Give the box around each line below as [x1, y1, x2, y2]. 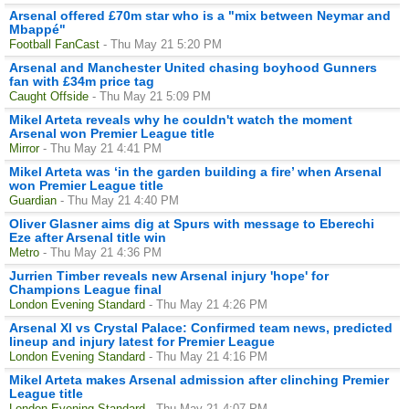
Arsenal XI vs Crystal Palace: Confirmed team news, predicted [9, 320, 393, 335]
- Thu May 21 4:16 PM [149, 349, 267, 363]
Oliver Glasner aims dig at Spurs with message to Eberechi [9, 215, 374, 231]
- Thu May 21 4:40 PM [60, 193, 179, 207]
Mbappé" [9, 21, 66, 37]
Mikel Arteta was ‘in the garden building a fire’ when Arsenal [9, 163, 382, 179]
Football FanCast [9, 37, 100, 51]
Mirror [9, 141, 39, 155]
